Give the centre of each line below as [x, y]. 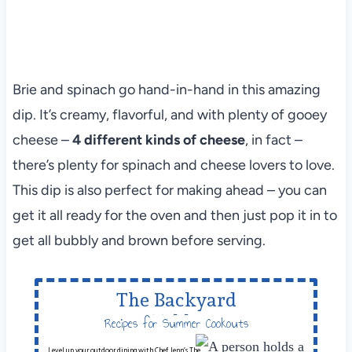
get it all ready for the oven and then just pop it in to [174, 215]
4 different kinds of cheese [158, 139]
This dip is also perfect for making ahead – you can [169, 190]
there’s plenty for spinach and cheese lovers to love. [173, 165]
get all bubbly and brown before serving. [139, 240]
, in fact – [273, 139]
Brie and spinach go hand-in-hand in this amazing [166, 89]
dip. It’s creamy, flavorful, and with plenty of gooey [169, 114]
